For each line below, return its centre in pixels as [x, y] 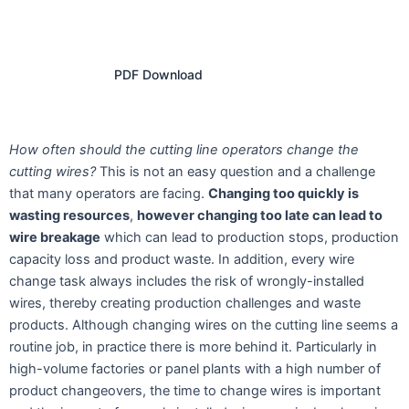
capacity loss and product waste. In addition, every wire [182, 260]
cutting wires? [52, 172]
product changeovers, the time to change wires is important [195, 391]
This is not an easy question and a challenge [236, 172]
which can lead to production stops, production [250, 238]
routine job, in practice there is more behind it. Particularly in [193, 347]
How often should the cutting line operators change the [184, 150]
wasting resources [69, 216]
